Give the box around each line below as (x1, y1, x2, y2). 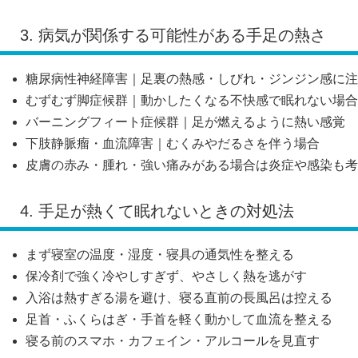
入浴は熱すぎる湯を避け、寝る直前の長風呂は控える (26, 291, 332, 305)
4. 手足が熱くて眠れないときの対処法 (20, 202, 294, 221)
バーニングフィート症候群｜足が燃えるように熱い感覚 (26, 114, 345, 129)
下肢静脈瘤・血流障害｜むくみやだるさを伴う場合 (26, 136, 320, 150)
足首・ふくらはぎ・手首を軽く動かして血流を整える (26, 312, 332, 327)
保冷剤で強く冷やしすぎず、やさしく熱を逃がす (26, 269, 307, 284)
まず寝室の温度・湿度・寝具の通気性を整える (26, 248, 294, 262)
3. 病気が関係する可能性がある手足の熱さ (20, 26, 326, 44)
